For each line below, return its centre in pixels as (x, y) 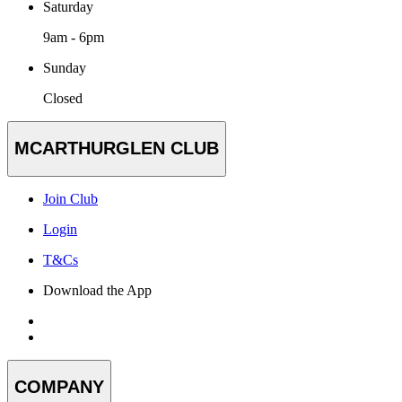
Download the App (97, 290)
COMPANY (59, 387)
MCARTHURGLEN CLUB (117, 149)
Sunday (65, 67)
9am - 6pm (74, 37)
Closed (63, 98)
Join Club (70, 198)
